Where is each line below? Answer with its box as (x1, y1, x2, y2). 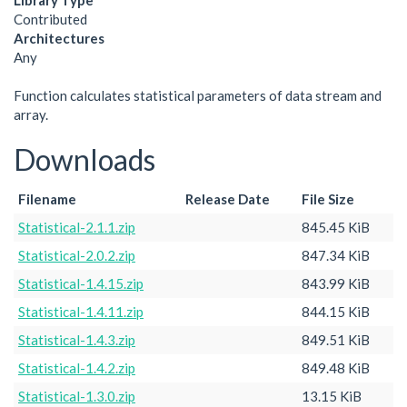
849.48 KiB (302, 359, 370, 376)
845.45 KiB (302, 218, 370, 235)
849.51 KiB (302, 331, 370, 348)
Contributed (14, 11, 87, 27)
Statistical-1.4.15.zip (18, 274, 144, 292)
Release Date (185, 190, 270, 207)
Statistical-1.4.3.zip (18, 331, 135, 348)
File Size (302, 190, 354, 207)
